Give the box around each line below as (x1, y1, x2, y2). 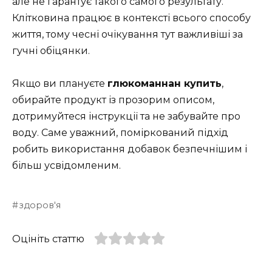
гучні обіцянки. (12, 45, 90, 57)
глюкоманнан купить (107, 78, 222, 90)
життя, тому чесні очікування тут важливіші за (12, 29, 243, 41)
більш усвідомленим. (12, 160, 121, 172)
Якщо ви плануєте (12, 78, 107, 90)
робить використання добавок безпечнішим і (12, 143, 247, 155)
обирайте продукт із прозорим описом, (12, 94, 214, 106)
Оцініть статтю (12, 233, 84, 245)
